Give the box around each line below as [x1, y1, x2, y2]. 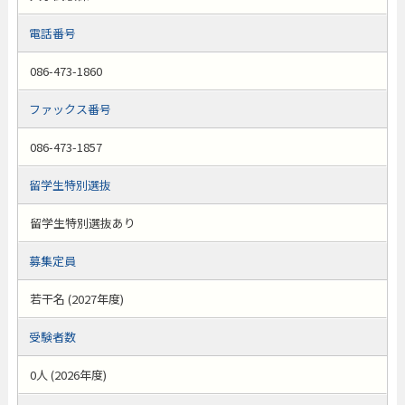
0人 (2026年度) [29, 366, 107, 383]
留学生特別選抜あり [29, 214, 136, 231]
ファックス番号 [28, 100, 111, 118]
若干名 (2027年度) [29, 290, 124, 307]
